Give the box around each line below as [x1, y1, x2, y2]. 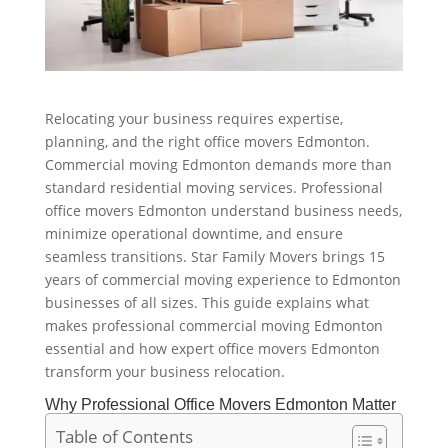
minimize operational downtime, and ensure [44, 223, 343, 243]
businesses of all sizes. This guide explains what [44, 292, 369, 312]
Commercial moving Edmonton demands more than [44, 154, 392, 174]
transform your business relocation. [44, 361, 285, 381]
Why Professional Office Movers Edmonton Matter [44, 395, 396, 413]
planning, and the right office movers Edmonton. [44, 131, 370, 151]
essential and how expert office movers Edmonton [44, 338, 380, 358]
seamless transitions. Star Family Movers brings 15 [44, 246, 385, 266]
